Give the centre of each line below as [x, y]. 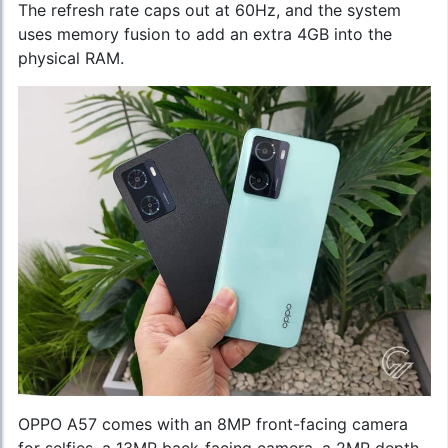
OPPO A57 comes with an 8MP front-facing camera [213, 423]
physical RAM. [73, 57]
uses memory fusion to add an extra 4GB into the [205, 33]
